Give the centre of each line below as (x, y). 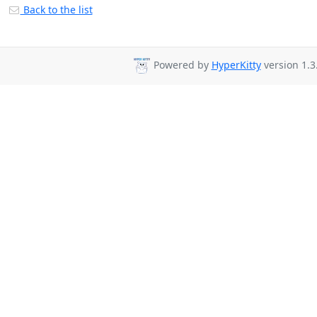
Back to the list (56, 9)
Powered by (181, 65)
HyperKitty (236, 65)
